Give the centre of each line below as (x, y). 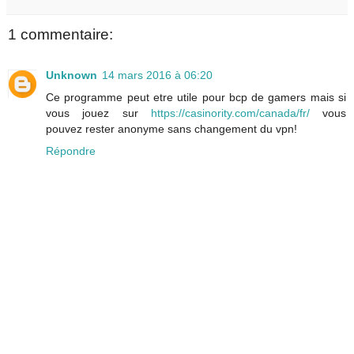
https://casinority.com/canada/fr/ (230, 113)
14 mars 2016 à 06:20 (157, 75)
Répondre (71, 151)
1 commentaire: (60, 34)
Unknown (72, 75)
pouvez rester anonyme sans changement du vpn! (171, 129)
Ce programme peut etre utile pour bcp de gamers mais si (196, 98)
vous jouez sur (98, 113)
